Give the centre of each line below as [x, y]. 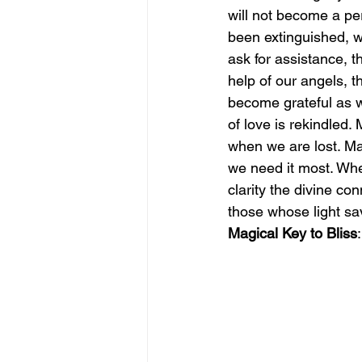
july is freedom [311, 44]
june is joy [208, 44]
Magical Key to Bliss [293, 233]
